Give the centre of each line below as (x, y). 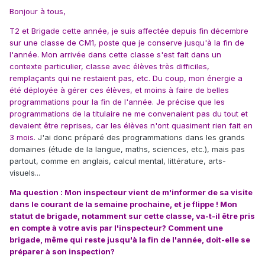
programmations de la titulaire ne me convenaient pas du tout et (129, 114)
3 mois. (22, 138)
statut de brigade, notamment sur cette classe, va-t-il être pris (132, 216)
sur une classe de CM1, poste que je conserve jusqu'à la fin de (127, 43)
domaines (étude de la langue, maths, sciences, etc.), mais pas (127, 149)
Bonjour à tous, (38, 12)
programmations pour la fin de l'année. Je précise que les (117, 102)
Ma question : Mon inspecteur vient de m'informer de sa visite (131, 193)
